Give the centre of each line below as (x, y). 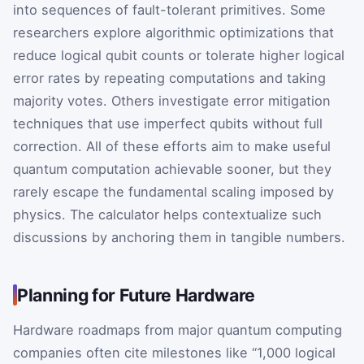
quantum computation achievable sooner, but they (172, 169)
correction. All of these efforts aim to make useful (172, 147)
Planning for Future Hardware (136, 295)
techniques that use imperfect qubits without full (168, 124)
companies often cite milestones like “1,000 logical (174, 353)
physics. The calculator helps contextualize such (167, 215)
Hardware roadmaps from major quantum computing (178, 330)
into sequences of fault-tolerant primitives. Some (169, 10)
